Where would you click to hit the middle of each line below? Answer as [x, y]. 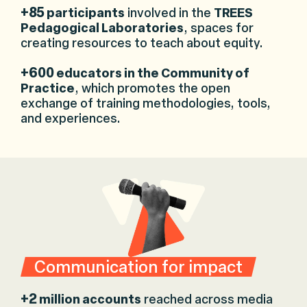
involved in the [169, 13]
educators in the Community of [152, 73]
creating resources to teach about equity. [142, 43]
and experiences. [71, 118]
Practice [48, 88]
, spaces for [219, 28]
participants [85, 13]
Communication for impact [138, 267]
